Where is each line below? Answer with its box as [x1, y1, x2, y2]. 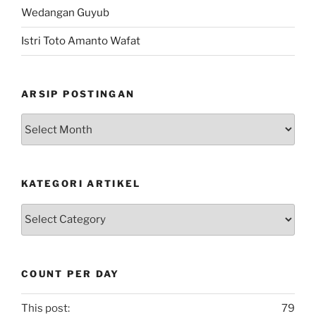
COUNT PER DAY [21, 267, 120, 279]
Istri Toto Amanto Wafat [21, 35, 140, 48]
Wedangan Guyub [21, 6, 109, 20]
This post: [21, 301, 70, 315]
